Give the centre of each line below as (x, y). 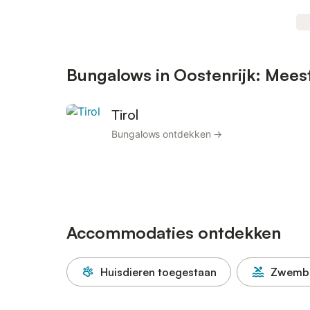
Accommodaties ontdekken (174, 232)
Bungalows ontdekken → (167, 134)
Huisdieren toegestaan (158, 272)
